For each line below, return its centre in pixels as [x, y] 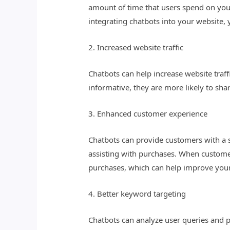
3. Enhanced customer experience [148, 114]
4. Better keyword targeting [137, 194]
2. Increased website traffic [136, 47]
